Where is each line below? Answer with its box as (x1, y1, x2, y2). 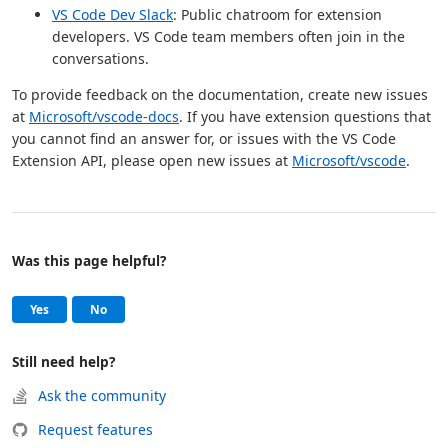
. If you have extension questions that (179, 107, 431, 126)
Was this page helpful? (12, 251, 166, 270)
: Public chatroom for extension (173, 5, 382, 24)
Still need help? (12, 352, 115, 371)
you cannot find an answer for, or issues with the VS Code (12, 129, 396, 148)
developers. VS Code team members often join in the (52, 27, 405, 46)
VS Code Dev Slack (52, 5, 173, 24)
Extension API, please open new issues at (12, 151, 292, 170)
